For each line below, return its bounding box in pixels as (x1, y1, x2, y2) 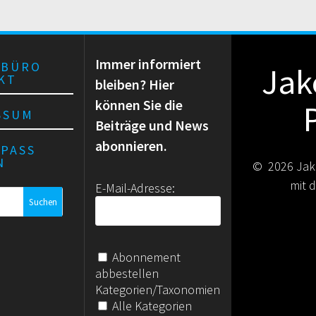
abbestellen (95, 265, 159, 281)
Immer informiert (95, 55, 202, 73)
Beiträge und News (95, 116, 209, 135)
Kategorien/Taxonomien (95, 281, 221, 298)
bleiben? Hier (95, 75, 175, 94)
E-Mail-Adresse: (95, 180, 176, 197)
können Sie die (95, 96, 183, 114)
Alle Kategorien (109, 297, 193, 314)
